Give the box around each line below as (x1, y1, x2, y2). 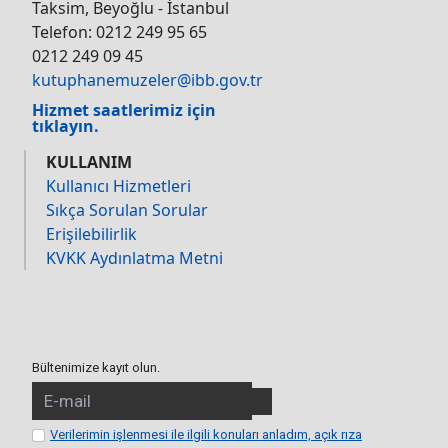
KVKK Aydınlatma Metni (46, 247, 223, 270)
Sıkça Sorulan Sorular (46, 199, 208, 222)
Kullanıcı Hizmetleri (46, 175, 191, 198)
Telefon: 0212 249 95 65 (32, 21, 207, 44)
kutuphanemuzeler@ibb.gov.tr (32, 69, 263, 92)
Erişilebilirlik (46, 223, 137, 246)
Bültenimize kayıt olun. (32, 360, 160, 376)
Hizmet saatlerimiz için (32, 99, 216, 122)
